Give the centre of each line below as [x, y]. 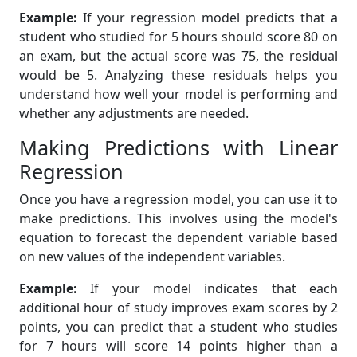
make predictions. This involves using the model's [178, 218]
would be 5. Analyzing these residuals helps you [178, 75]
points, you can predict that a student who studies [178, 327]
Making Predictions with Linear [178, 147]
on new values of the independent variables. [152, 257]
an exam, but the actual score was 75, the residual [178, 56]
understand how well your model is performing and [178, 94]
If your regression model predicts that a [208, 18]
